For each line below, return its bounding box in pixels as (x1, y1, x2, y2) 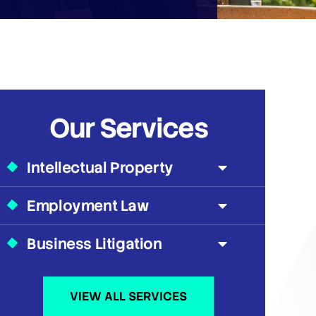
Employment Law (27, 196, 149, 215)
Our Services (49, 111, 208, 145)
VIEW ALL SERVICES (70, 288, 188, 304)
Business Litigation (27, 234, 162, 253)
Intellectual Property (27, 158, 174, 177)
